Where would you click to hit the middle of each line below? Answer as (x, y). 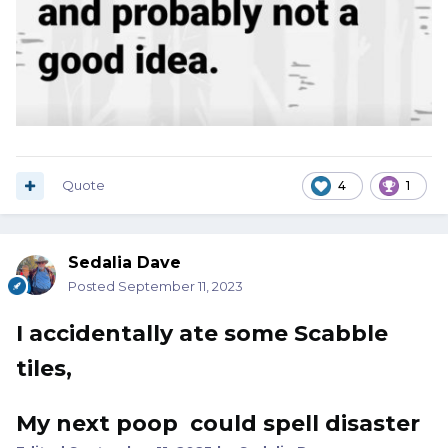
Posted (93, 286)
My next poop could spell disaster (218, 424)
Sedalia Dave (124, 263)
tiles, (44, 369)
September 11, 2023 (180, 286)
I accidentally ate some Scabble (202, 334)
